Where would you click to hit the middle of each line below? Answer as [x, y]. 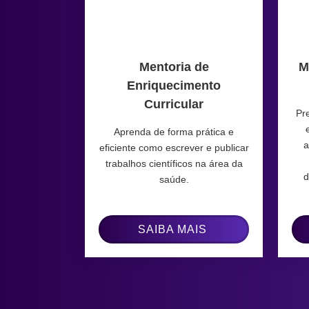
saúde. [174, 179]
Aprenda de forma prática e [174, 131]
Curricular [174, 104]
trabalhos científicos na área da [174, 163]
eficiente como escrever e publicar [174, 147]
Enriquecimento [174, 85]
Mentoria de [174, 67]
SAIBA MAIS [172, 229]
